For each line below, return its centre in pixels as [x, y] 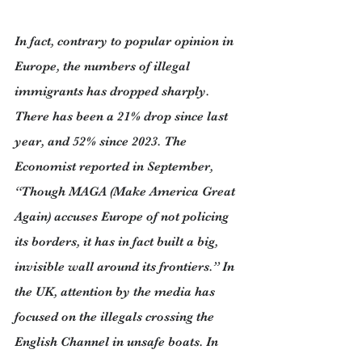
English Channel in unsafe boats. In [118, 342]
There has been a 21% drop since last [123, 116]
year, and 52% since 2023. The [102, 141]
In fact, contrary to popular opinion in [126, 41]
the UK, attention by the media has [116, 292]
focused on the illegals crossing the [116, 317]
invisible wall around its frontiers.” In [126, 267]
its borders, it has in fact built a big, [118, 242]
